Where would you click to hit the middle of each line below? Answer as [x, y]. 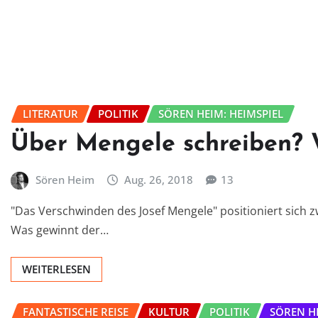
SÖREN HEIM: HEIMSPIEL [221, 113]
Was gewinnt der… [60, 230]
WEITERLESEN [56, 269]
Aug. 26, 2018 [159, 180]
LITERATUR [50, 113]
